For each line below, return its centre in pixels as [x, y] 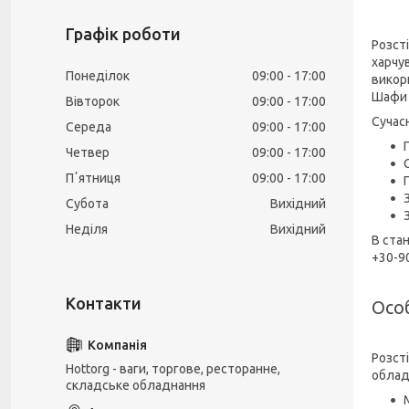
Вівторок [93, 101]
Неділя [87, 229]
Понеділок [98, 76]
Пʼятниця [93, 178]
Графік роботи [123, 34]
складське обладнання [136, 385]
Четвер [88, 152]
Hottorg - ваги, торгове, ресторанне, [173, 369]
